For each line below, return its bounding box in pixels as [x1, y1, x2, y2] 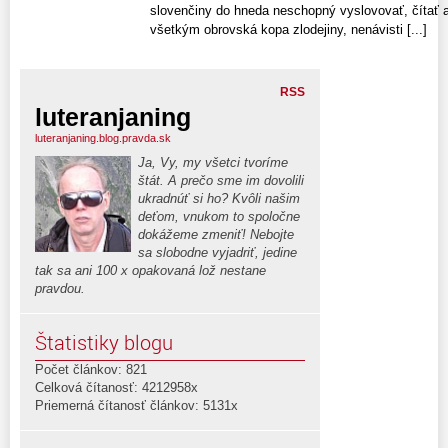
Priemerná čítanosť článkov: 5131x [35, 397, 238, 413]
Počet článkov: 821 [35, 361, 147, 377]
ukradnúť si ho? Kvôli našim [138, 190, 300, 206]
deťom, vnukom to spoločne [138, 208, 300, 224]
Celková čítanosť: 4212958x [35, 379, 198, 395]
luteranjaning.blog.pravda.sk [35, 131, 171, 144]
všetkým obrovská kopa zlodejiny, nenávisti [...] [150, 21, 427, 37]
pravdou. [35, 280, 85, 296]
